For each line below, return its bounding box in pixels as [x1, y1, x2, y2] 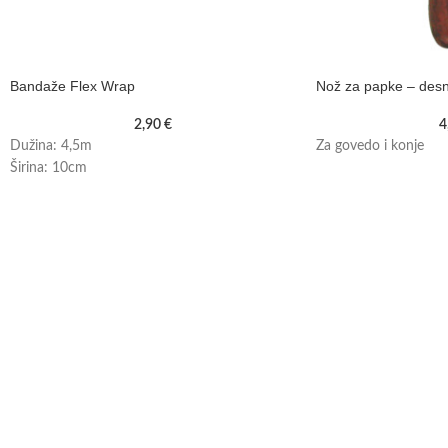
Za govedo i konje [315, 139, 424, 154]
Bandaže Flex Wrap [10, 78, 135, 95]
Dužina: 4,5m [10, 139, 92, 154]
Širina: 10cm [10, 161, 87, 176]
